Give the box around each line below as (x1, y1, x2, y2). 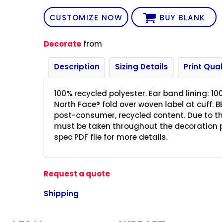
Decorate (44, 38, 82, 49)
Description (54, 61, 100, 72)
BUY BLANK (160, 12, 205, 23)
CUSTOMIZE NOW (49, 12, 123, 23)
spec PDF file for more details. (54, 131, 168, 142)
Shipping (44, 188, 79, 199)
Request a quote (44, 168, 111, 179)
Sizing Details (115, 61, 168, 72)
